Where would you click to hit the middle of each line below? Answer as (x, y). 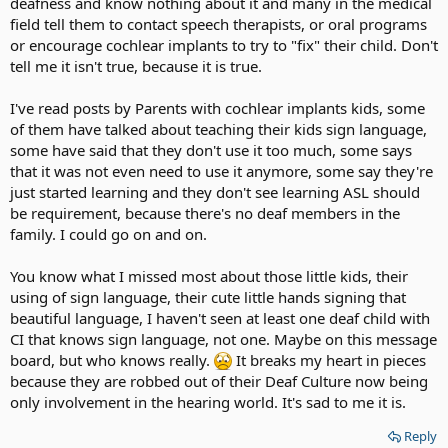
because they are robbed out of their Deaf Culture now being (219, 381)
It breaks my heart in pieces (329, 360)
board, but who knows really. (112, 360)
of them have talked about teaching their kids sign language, (218, 129)
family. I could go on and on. (108, 234)
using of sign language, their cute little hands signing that (208, 297)
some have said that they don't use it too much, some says (211, 150)
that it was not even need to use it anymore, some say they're (221, 171)
